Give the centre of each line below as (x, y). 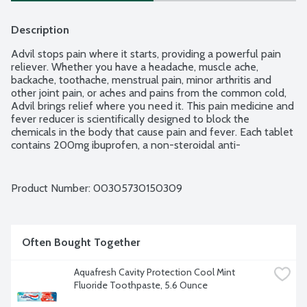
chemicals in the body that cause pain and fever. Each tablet (152, 132)
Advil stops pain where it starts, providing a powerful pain (146, 54)
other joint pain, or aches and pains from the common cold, (149, 93)
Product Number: (52, 188)
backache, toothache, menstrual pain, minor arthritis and (141, 80)
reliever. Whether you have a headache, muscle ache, (135, 67)
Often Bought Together (81, 243)
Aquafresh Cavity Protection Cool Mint (155, 272)
